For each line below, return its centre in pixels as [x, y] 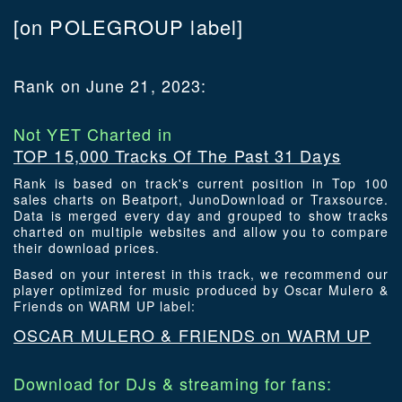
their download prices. [87, 248]
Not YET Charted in [93, 134]
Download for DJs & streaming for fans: [173, 384]
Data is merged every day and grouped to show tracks [201, 216]
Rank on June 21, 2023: [110, 86]
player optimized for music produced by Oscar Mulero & [201, 290]
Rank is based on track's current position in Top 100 [201, 184]
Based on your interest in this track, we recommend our [201, 274]
